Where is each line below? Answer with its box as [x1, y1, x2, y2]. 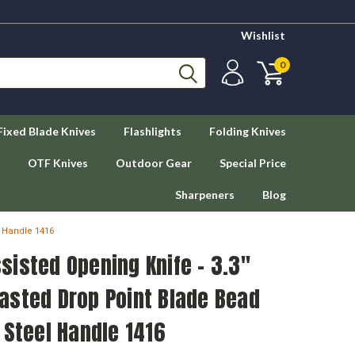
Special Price [219, 156, 286, 170]
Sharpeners [175, 188, 235, 201]
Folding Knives [209, 124, 286, 138]
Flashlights [124, 124, 181, 138]
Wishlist [241, 29, 285, 42]
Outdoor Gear [116, 156, 192, 170]
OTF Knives [28, 156, 88, 170]
